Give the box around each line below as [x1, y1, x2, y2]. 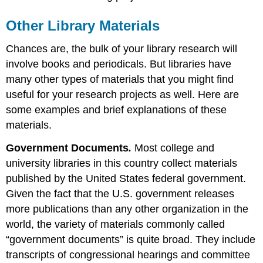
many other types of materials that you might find [6, 73, 234, 86]
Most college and [134, 142, 215, 154]
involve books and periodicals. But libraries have [6, 58, 232, 70]
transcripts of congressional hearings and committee [6, 249, 251, 261]
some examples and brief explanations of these [6, 104, 227, 116]
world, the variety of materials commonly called [6, 218, 225, 231]
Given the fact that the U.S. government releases [6, 188, 235, 200]
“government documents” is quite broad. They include [6, 234, 256, 246]
